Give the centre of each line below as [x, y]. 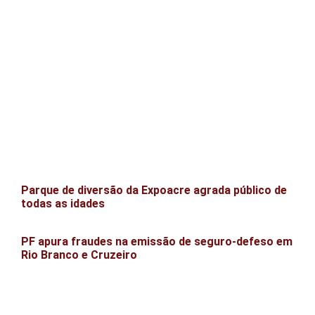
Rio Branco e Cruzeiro [79, 255]
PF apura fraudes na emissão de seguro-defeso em [157, 242]
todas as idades [63, 204]
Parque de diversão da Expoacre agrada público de [154, 191]
